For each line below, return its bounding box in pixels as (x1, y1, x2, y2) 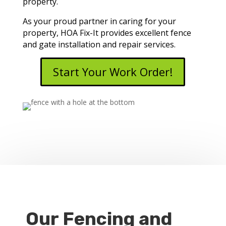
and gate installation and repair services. (22, 39, 176, 50)
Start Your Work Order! (53, 64, 173, 79)
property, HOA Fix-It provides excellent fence (22, 27, 191, 39)
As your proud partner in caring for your (22, 16, 176, 27)
